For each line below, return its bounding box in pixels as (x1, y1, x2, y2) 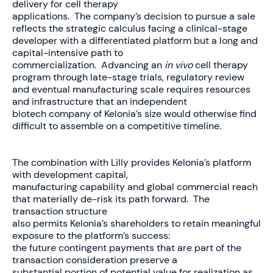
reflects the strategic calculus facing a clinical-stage (12, 21, 247, 35)
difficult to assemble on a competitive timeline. (12, 119, 221, 132)
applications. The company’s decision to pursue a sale (12, 9, 255, 23)
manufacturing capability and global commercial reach (12, 180, 258, 193)
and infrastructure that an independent (12, 94, 187, 108)
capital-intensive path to (12, 46, 123, 59)
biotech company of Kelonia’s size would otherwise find (12, 107, 257, 120)
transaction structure (12, 204, 107, 218)
